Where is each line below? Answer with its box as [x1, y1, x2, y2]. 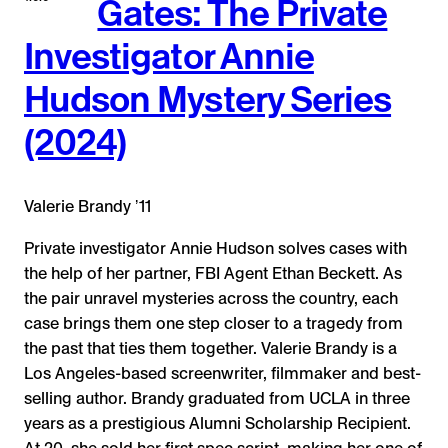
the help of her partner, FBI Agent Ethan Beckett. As [24, 263, 402, 283]
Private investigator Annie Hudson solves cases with [24, 238, 407, 258]
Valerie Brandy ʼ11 [24, 197, 151, 217]
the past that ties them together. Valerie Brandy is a [24, 338, 397, 358]
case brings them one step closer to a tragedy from [24, 313, 403, 333]
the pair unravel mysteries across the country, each [24, 288, 398, 308]
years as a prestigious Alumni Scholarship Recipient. [24, 413, 411, 433]
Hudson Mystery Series [24, 77, 392, 121]
